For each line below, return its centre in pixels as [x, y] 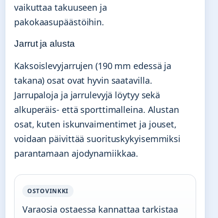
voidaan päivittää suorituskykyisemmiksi [98, 138]
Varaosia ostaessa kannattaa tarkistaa [100, 209]
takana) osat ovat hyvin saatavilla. [83, 80]
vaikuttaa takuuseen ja [61, 7]
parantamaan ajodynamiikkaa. [76, 153]
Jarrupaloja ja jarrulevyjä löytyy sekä [87, 95]
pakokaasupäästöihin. [59, 22]
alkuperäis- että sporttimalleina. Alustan [97, 109]
